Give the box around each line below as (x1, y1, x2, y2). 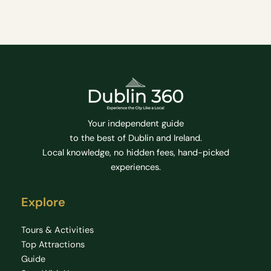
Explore (21, 194, 65, 211)
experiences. (110, 162, 161, 174)
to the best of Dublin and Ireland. (69, 132, 202, 145)
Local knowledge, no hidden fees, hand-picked (42, 147, 229, 159)
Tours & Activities (21, 224, 94, 237)
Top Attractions (21, 239, 85, 251)
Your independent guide (87, 118, 184, 130)
